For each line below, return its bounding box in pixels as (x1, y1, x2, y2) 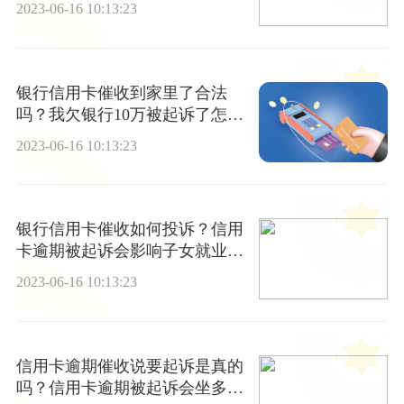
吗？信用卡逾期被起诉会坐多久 (15, 378, 243, 397)
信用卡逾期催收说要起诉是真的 (15, 356, 243, 375)
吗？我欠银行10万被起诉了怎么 (15, 105, 243, 124)
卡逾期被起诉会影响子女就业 (15, 242, 227, 261)
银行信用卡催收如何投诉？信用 (15, 220, 243, 239)
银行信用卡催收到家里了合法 (15, 83, 227, 102)
